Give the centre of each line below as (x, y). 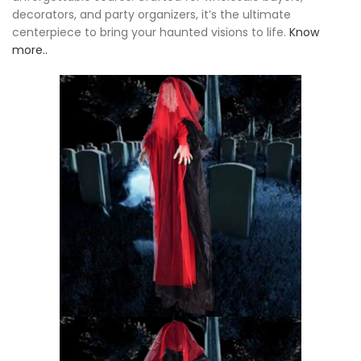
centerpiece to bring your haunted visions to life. (151, 33)
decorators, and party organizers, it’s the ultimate (151, 15)
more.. (30, 50)
